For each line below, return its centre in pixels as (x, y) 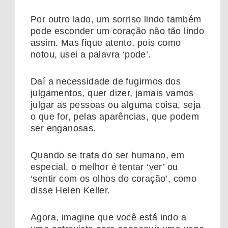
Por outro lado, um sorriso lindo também (116, 20)
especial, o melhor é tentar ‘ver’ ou (104, 167)
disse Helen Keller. (70, 191)
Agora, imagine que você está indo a (108, 218)
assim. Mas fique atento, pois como (106, 43)
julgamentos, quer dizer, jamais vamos (112, 93)
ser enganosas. (63, 129)
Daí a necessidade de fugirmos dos (106, 82)
